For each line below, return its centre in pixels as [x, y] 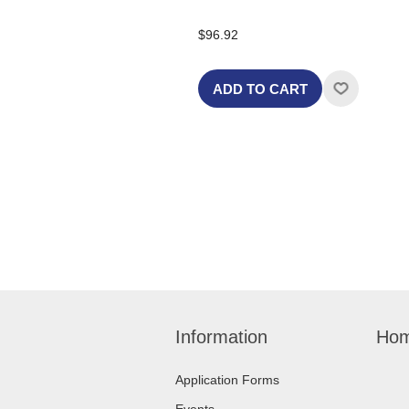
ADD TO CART [260, 89]
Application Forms [227, 380]
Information [221, 337]
